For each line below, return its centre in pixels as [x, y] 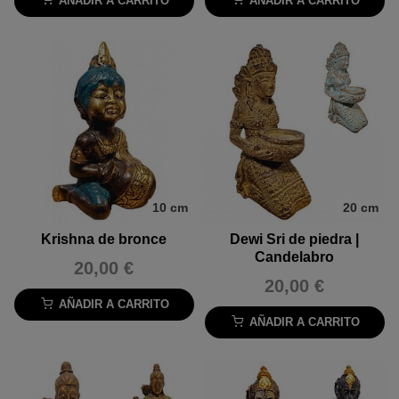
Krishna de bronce [104, 240]
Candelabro [295, 257]
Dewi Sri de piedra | [295, 240]
